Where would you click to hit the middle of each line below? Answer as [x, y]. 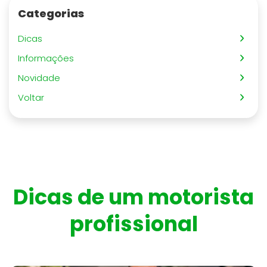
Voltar [33, 97]
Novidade [41, 78]
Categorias [51, 13]
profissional [133, 224]
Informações [48, 58]
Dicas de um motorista [133, 197]
